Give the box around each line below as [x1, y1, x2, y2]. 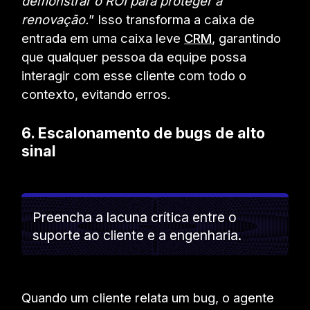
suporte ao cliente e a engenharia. [33, 227, 242, 244]
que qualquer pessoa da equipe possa [21, 48, 247, 64]
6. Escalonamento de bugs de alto [21, 124, 266, 143]
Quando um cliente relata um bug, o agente [21, 290, 275, 306]
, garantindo [212, 30, 282, 46]
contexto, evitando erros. [21, 86, 172, 102]
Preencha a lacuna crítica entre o [33, 209, 237, 226]
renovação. [21, 11, 89, 27]
